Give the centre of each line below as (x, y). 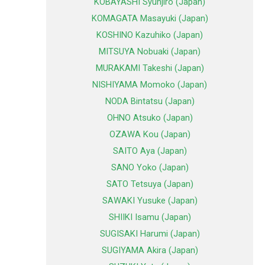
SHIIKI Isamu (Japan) (150, 217)
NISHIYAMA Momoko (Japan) (150, 85)
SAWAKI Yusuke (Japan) (150, 201)
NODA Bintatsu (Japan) (150, 101)
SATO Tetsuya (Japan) (150, 184)
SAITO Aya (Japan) (150, 151)
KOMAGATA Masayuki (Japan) (150, 19)
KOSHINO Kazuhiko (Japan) (150, 35)
